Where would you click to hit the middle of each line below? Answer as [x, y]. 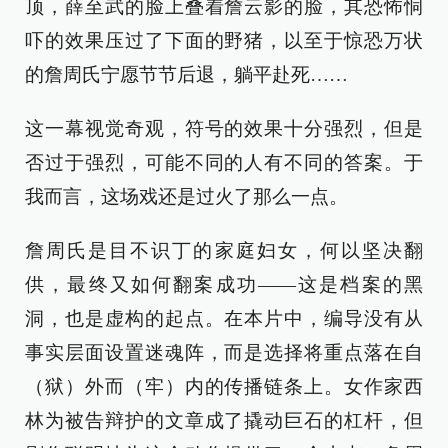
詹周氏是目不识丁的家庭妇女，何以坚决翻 [224, 250]
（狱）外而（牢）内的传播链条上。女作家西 [224, 386]
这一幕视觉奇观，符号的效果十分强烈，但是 [224, 128]
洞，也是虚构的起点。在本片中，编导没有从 [224, 318]
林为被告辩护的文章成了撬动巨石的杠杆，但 [224, 420]
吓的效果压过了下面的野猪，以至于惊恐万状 [224, 40]
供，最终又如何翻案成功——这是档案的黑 [224, 284]
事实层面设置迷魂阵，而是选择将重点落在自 [224, 352]
